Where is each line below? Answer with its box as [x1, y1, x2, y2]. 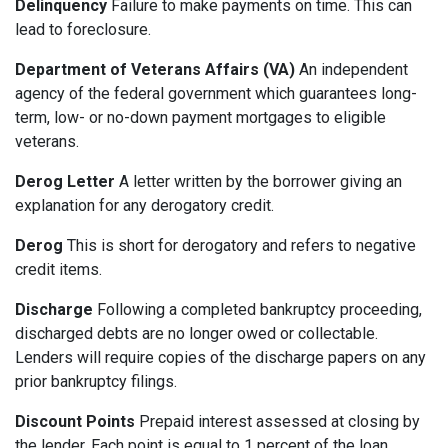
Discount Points [15, 412, 135, 432]
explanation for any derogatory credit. [15, 196, 274, 216]
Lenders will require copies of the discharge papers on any [15, 348, 426, 368]
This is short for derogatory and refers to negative [63, 236, 416, 256]
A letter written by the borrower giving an [115, 172, 402, 192]
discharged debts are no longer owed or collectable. [15, 324, 378, 344]
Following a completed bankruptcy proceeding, [93, 300, 422, 320]
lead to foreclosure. [15, 20, 151, 40]
